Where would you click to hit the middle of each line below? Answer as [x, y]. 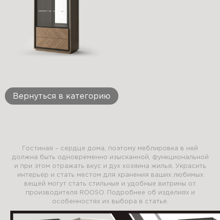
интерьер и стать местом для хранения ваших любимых [110, 175]
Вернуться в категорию [61, 96]
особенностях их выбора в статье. [110, 202]
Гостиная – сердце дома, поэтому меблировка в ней [110, 149]
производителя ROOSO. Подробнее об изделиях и [110, 193]
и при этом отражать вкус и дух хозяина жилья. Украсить [110, 166]
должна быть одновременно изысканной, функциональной [110, 158]
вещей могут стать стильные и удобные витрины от [110, 184]
